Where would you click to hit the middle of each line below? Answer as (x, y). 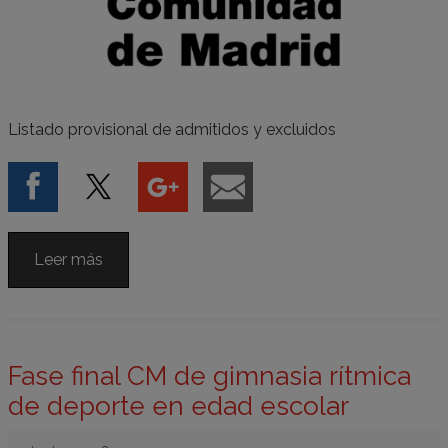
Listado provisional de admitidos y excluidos (172, 129)
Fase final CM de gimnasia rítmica (209, 375)
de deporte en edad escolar (178, 405)
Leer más (68, 259)
